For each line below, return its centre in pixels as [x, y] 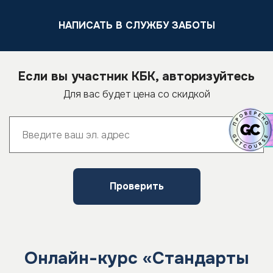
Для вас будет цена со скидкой [136, 94]
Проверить [136, 186]
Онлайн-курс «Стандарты [136, 258]
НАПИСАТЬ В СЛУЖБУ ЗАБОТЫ [136, 25]
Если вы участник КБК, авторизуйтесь [136, 76]
